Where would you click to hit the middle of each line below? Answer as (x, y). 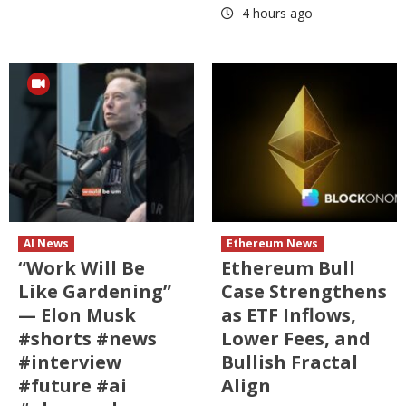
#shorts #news (87, 338)
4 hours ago (275, 13)
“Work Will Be (82, 267)
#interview (70, 362)
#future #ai (72, 385)
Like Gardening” (95, 291)
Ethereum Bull (288, 267)
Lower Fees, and (296, 338)
